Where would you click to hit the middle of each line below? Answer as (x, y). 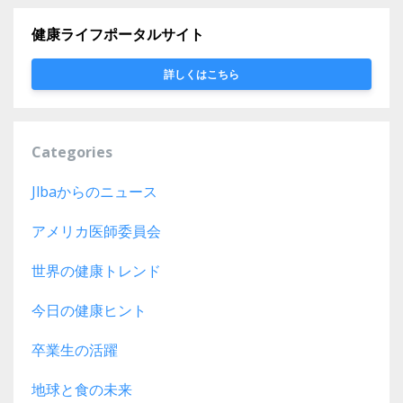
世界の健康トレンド (96, 271)
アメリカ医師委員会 (96, 232)
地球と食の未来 (82, 390)
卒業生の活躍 (75, 350)
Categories (72, 152)
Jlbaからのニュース (94, 192)
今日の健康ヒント (89, 311)
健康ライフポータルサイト (118, 35)
